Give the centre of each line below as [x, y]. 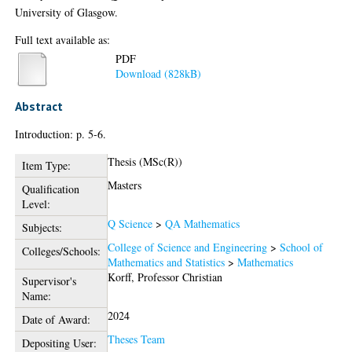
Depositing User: [59, 343]
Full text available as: [63, 39]
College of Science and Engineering [188, 247]
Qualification [50, 189]
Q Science [130, 224]
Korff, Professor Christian [165, 277]
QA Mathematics [203, 224]
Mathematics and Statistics [167, 262]
